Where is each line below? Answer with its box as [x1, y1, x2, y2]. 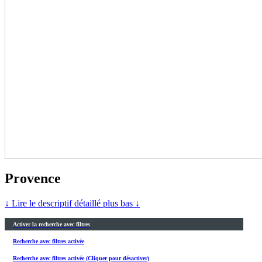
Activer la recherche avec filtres [13, 220, 90, 227]
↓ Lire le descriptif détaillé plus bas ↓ [5, 198, 140, 208]
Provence [5, 170, 61, 186]
